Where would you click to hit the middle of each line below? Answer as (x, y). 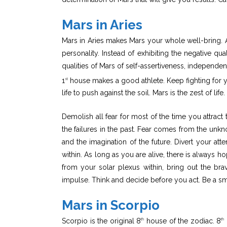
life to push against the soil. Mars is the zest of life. (143, 93)
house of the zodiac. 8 (183, 221)
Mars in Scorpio (111, 205)
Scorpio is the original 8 (102, 221)
